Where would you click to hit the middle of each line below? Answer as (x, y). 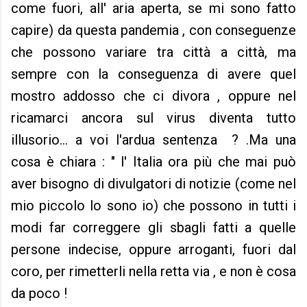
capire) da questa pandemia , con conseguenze (153, 30)
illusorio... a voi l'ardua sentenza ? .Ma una (153, 140)
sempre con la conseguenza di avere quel (153, 74)
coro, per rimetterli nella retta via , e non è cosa (153, 272)
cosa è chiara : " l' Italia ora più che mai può (153, 162)
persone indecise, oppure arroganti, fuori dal (153, 250)
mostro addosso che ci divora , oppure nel (153, 96)
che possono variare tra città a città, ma (153, 52)
